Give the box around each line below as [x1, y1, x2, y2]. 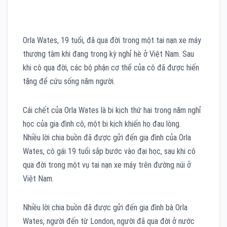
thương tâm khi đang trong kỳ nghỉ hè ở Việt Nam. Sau [23, 49, 194, 59]
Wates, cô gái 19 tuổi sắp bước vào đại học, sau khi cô [23, 146, 196, 156]
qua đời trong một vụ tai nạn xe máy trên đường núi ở [23, 160, 191, 170]
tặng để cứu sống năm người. [23, 76, 115, 86]
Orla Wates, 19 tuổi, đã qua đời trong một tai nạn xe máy [23, 35, 201, 45]
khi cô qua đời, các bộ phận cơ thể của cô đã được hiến [23, 62, 199, 72]
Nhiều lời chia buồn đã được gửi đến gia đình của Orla [23, 132, 191, 142]
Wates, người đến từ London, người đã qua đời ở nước [23, 216, 195, 226]
